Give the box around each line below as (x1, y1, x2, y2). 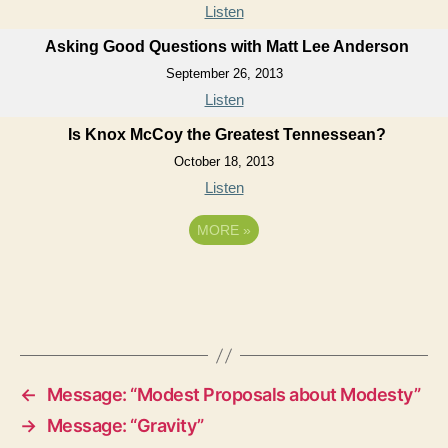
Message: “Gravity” (46, 415, 204, 436)
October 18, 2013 (174, 154, 274, 169)
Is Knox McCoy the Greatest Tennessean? (67, 126, 386, 143)
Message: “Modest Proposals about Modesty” (46, 384, 421, 405)
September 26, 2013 (165, 66, 283, 81)
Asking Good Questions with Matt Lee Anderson (44, 38, 409, 55)
